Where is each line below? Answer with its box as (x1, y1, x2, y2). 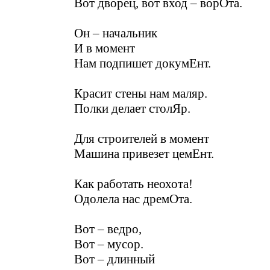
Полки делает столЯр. (74, 101, 190, 116)
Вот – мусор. (74, 237, 143, 252)
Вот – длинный (74, 252, 155, 267)
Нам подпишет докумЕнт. (74, 56, 211, 71)
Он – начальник (74, 26, 157, 41)
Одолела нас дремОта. (74, 192, 192, 207)
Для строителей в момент (74, 131, 209, 146)
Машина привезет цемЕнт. (74, 146, 214, 162)
